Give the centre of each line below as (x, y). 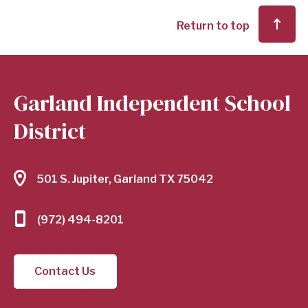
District (50, 131)
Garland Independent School (152, 103)
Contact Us (65, 271)
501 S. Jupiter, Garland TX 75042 (125, 179)
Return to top (213, 25)
